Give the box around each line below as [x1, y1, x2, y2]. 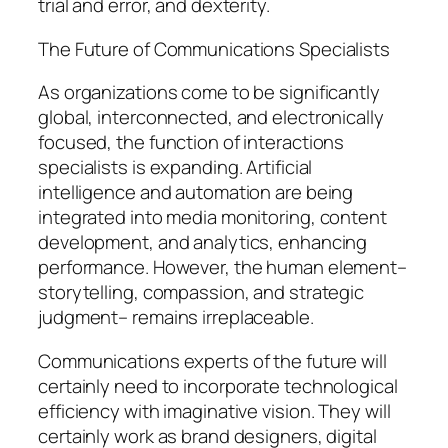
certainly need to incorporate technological [38, 372, 398, 399]
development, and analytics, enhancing [38, 229, 368, 256]
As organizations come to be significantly [38, 79, 380, 106]
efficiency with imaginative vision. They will [38, 397, 391, 424]
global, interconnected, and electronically [38, 104, 384, 131]
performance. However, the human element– [38, 254, 407, 281]
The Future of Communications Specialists [38, 35, 390, 62]
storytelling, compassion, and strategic [38, 279, 365, 306]
